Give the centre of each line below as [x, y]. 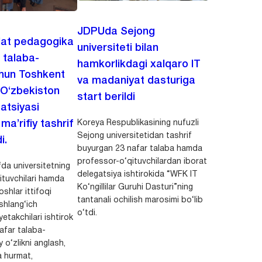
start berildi [106, 97]
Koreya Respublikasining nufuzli [138, 123]
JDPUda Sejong [116, 31]
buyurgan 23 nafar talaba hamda [139, 149]
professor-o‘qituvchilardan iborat [142, 161]
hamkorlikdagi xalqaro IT [139, 64]
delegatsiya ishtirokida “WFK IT [137, 174]
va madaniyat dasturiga [136, 80]
